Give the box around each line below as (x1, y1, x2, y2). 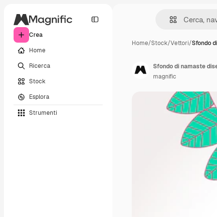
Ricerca (29, 62, 50, 70)
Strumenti (29, 108, 57, 117)
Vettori (170, 39, 189, 47)
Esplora (29, 93, 49, 101)
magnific (153, 73, 176, 80)
